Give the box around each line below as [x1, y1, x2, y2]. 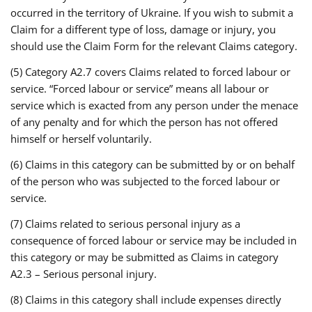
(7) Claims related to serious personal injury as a [10, 217, 240, 231]
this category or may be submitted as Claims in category [10, 250, 279, 264]
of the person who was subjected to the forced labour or [10, 174, 280, 188]
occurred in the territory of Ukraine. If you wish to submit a [10, 6, 293, 19]
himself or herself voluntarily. [10, 132, 152, 146]
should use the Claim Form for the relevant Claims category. [10, 39, 297, 53]
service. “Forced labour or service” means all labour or [10, 81, 269, 95]
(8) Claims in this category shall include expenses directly [10, 292, 281, 306]
